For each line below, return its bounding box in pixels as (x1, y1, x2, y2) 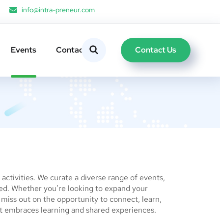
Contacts (55, 45, 90, 55)
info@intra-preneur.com (22, 5, 95, 14)
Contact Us (135, 44, 176, 55)
